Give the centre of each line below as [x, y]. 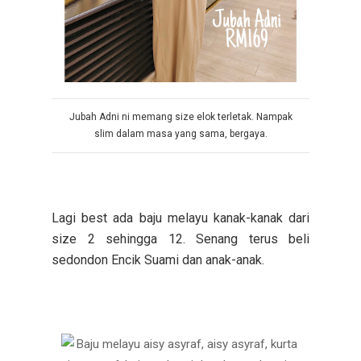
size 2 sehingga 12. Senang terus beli [180, 239]
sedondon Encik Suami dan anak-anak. [160, 259]
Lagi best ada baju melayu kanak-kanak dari [180, 218]
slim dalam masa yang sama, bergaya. [180, 133]
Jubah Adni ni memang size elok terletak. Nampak [180, 116]
